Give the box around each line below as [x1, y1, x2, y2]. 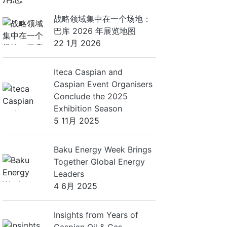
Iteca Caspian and [54, 67, 123, 77]
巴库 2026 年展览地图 [54, 26, 136, 36]
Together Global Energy [54, 157, 145, 167]
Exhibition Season [54, 103, 122, 113]
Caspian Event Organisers [54, 79, 153, 89]
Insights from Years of [54, 210, 138, 220]
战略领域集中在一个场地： [54, 14, 151, 24]
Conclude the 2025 [54, 91, 128, 101]
